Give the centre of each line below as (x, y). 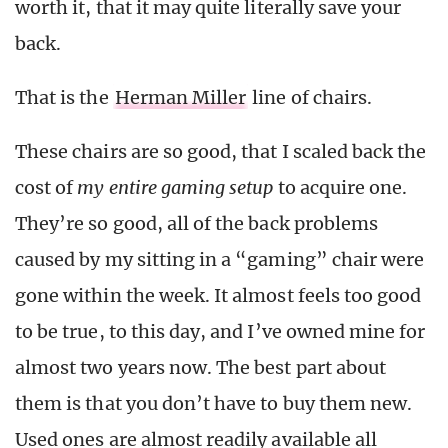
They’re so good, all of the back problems (197, 223)
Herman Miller (180, 97)
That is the (64, 97)
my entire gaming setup (175, 187)
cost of (46, 187)
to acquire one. (340, 187)
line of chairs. (310, 97)
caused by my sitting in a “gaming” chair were (220, 259)
